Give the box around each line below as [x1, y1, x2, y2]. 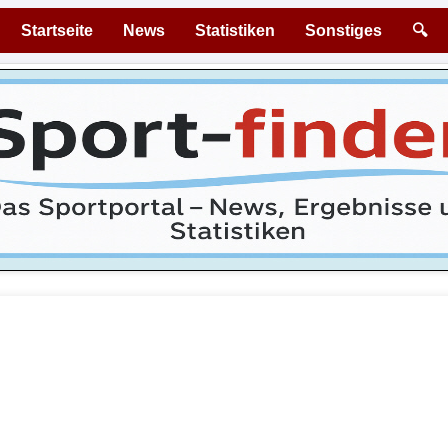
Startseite [21, 22, 93, 39]
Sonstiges [305, 22, 382, 39]
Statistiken [195, 22, 275, 39]
